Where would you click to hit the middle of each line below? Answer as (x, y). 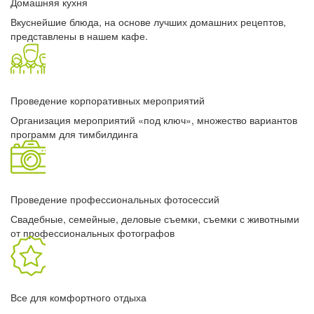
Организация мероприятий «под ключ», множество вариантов (154, 120)
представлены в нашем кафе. (79, 35)
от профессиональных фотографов (93, 232)
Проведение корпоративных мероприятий (108, 101)
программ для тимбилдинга (74, 134)
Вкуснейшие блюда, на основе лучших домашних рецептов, (148, 21)
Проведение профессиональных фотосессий (115, 199)
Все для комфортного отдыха (78, 298)
